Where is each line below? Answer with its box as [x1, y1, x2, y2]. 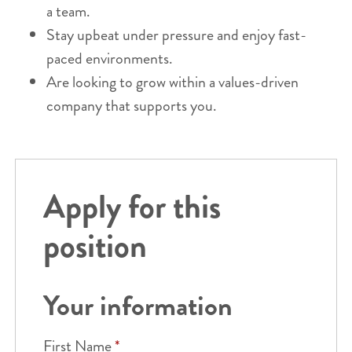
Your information [42, 284, 233, 326]
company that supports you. [46, 93, 217, 117]
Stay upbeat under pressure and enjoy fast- [46, 23, 306, 46]
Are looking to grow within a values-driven [46, 70, 299, 93]
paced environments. [46, 46, 173, 70]
